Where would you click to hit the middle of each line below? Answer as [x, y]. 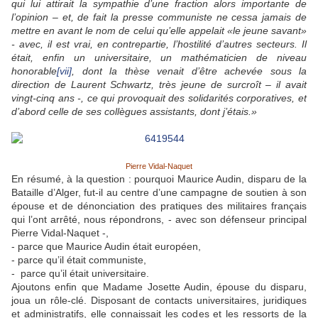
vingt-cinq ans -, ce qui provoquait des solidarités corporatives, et [159, 98]
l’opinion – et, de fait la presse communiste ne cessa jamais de [159, 17]
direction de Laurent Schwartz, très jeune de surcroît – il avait [159, 85]
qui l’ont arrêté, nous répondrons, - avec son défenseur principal [159, 220]
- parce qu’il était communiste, [79, 260]
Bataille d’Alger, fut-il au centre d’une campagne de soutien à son [159, 193]
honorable [34, 71]
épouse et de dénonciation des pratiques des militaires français [159, 206]
